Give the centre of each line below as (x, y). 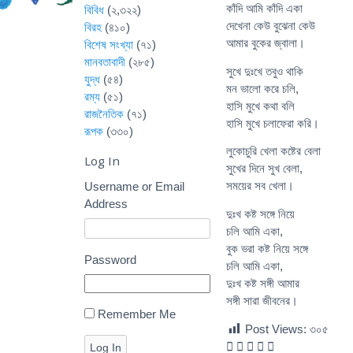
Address (106, 203)
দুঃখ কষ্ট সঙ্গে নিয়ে (260, 214)
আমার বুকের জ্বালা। (266, 43)
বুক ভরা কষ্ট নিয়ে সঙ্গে (267, 249)
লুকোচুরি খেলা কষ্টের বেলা (273, 151)
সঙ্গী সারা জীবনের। (262, 301)
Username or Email (134, 186)
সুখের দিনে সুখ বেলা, (264, 169)
